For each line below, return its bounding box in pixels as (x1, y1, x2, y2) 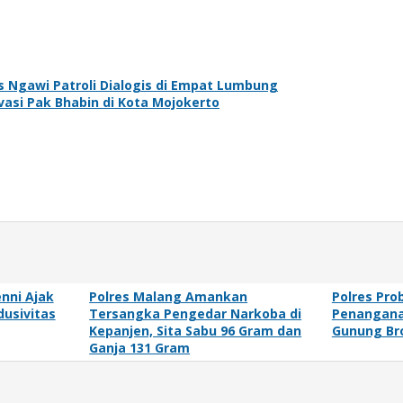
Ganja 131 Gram (89, 338, 191, 356)
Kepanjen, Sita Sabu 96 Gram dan (89, 321, 302, 339)
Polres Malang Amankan (89, 287, 248, 305)
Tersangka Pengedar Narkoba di (89, 304, 302, 322)
